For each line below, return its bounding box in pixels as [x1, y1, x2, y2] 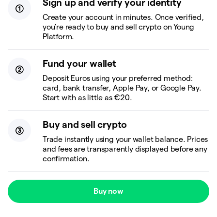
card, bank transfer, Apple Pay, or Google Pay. [43, 84, 201, 92]
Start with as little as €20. [43, 93, 132, 102]
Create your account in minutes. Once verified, [43, 13, 204, 21]
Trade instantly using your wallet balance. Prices [43, 135, 208, 143]
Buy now [93, 187, 124, 195]
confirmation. [43, 155, 90, 163]
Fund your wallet [43, 58, 116, 69]
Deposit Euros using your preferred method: [43, 74, 193, 82]
